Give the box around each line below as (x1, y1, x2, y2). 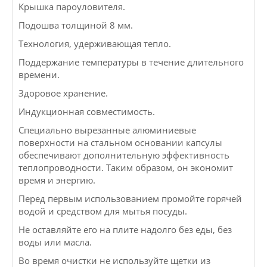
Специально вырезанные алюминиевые (18, 124, 196, 136)
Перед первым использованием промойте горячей (18, 193, 242, 205)
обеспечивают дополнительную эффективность (18, 149, 229, 162)
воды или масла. (18, 236, 92, 249)
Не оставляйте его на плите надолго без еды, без (18, 223, 232, 236)
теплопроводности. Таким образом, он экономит (18, 162, 233, 174)
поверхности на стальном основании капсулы (18, 136, 222, 149)
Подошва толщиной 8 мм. (18, 19, 133, 32)
